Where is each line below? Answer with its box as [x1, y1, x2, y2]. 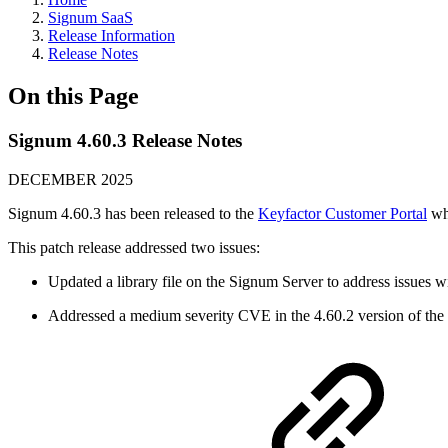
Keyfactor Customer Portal [258, 204, 427, 222]
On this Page [8, 82, 139, 109]
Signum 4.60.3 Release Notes [8, 129, 242, 151]
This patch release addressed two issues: [8, 238, 260, 256]
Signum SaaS [48, 9, 133, 26]
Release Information [48, 27, 175, 44]
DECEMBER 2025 [8, 170, 133, 188]
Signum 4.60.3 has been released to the [8, 204, 258, 222]
